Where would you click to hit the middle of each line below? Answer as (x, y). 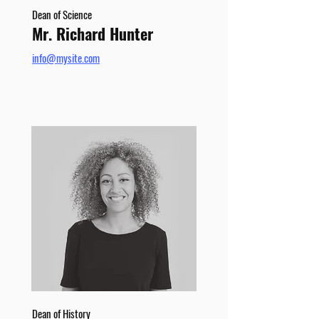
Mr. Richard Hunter (93, 33)
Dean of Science (62, 14)
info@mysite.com (66, 58)
